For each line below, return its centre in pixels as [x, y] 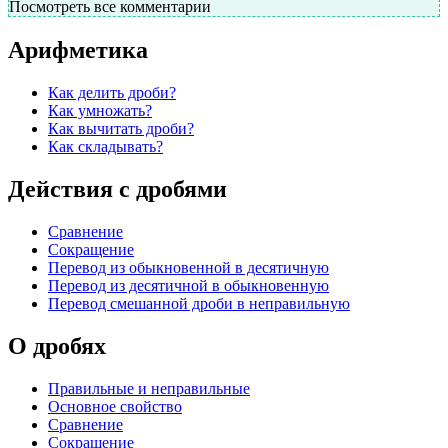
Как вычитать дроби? [121, 129]
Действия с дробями [117, 189]
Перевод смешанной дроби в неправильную [199, 303]
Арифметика [78, 50]
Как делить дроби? [112, 93]
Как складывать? [105, 147]
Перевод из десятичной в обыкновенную [188, 285]
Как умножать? [100, 111]
